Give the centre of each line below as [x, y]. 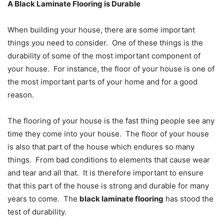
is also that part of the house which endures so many [101, 147]
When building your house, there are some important [101, 30]
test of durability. [37, 212]
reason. [21, 95]
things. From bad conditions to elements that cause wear [109, 160]
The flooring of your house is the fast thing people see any [111, 121]
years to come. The [43, 199]
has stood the [188, 199]
